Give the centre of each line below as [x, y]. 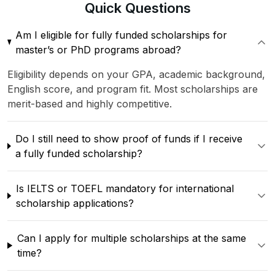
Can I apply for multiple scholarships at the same [131, 238]
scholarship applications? [75, 203]
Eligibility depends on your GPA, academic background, [136, 74]
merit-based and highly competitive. [90, 104]
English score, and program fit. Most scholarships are [133, 89]
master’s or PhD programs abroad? [98, 50]
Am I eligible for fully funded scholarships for [121, 35]
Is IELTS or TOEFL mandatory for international [125, 188]
